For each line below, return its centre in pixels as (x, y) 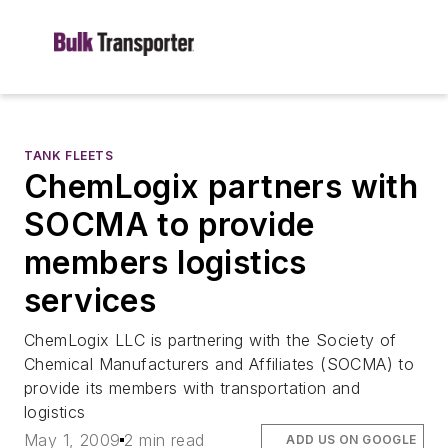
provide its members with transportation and (192, 388)
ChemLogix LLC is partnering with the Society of (210, 340)
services (90, 300)
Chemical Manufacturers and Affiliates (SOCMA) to (219, 364)
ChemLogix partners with (221, 186)
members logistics (165, 262)
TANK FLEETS (69, 155)
